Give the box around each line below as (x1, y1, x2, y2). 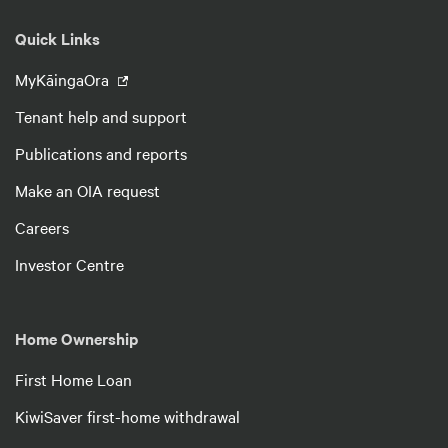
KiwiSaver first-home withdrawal (15, 404, 240, 427)
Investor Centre (15, 252, 124, 275)
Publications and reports (15, 141, 187, 164)
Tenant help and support (15, 104, 187, 127)
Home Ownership (15, 326, 138, 349)
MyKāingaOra (15, 67, 113, 90)
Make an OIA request (15, 178, 160, 201)
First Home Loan (15, 367, 132, 390)
